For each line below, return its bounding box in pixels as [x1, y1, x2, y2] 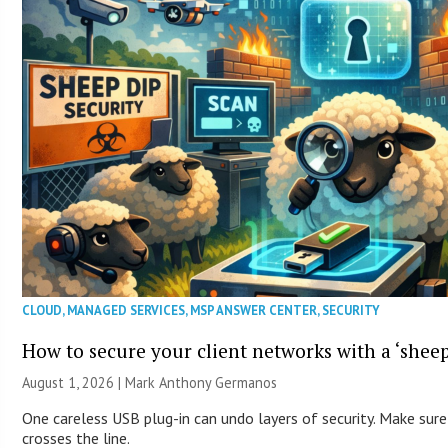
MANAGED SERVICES [67, 301, 186, 319]
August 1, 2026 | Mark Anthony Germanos [22, 372, 278, 392]
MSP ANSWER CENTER [190, 301, 318, 319]
